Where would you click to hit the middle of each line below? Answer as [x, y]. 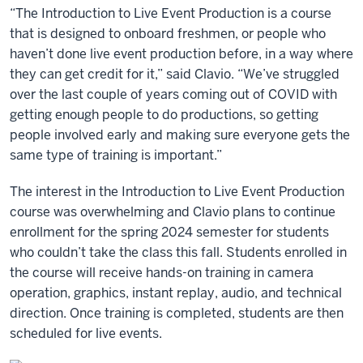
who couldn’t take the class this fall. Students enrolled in [178, 252]
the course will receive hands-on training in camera [162, 273]
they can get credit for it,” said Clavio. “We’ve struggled [175, 74]
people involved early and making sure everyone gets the [180, 135]
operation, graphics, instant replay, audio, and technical [176, 293]
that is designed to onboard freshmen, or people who [168, 34]
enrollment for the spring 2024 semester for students [169, 232]
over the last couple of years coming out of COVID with [173, 94]
